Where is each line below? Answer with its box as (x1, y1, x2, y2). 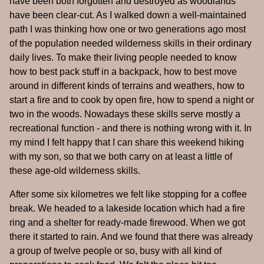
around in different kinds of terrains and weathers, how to (9, 81, 245, 91)
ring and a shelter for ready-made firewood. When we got (9, 217, 245, 228)
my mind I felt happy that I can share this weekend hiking (9, 137, 244, 148)
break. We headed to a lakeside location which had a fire (9, 203, 245, 214)
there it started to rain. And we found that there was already (9, 232, 253, 242)
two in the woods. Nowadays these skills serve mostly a (9, 109, 240, 120)
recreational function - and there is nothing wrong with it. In (9, 123, 252, 134)
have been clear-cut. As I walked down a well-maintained (9, 10, 246, 21)
